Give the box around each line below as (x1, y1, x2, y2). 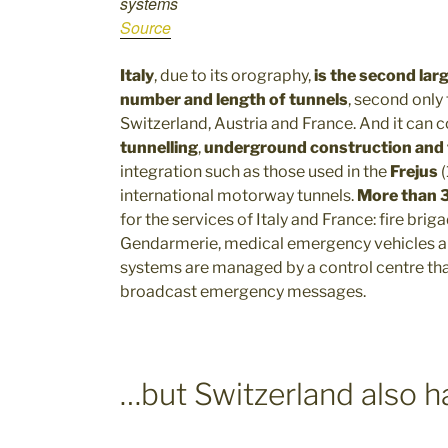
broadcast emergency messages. (120, 281, 366, 301)
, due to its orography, (154, 65, 314, 85)
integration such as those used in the (120, 161, 390, 181)
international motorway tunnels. (120, 185, 357, 205)
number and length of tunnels (120, 89, 348, 109)
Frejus (390, 161, 441, 181)
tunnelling (120, 137, 198, 157)
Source (120, 15, 171, 39)
